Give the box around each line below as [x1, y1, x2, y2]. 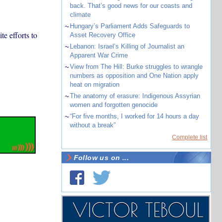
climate [69, 11, 91, 18]
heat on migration [69, 81, 119, 88]
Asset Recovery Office [69, 31, 135, 39]
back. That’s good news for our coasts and [69, 2, 192, 9]
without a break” [69, 121, 115, 129]
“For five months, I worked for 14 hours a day [69, 112, 199, 120]
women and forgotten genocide [69, 101, 158, 109]
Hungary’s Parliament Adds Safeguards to [69, 22, 190, 30]
